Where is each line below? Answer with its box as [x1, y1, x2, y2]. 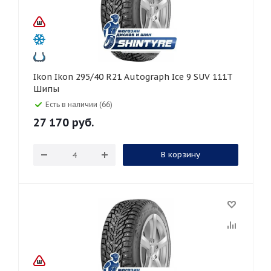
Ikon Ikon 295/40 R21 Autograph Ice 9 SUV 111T [33, 71, 54, 82]
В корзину [160, 149, 200, 160]
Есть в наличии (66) [45, 100, 113, 109]
